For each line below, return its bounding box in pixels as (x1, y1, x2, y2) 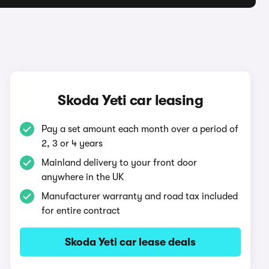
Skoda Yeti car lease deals (65, 236, 196, 248)
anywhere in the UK (41, 172, 125, 183)
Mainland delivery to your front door (41, 157, 198, 168)
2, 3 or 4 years (41, 138, 103, 149)
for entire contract (41, 205, 121, 216)
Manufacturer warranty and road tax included (41, 191, 238, 202)
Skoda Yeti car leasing (58, 92, 204, 109)
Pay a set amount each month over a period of (41, 124, 239, 134)
